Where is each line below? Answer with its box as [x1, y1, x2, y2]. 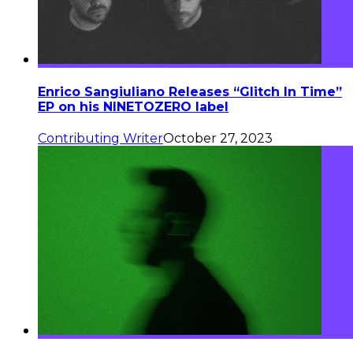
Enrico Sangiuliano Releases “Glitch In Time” [38, 84, 342, 100]
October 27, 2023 [163, 131, 273, 147]
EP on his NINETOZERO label [38, 99, 229, 115]
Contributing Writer [38, 131, 163, 147]
